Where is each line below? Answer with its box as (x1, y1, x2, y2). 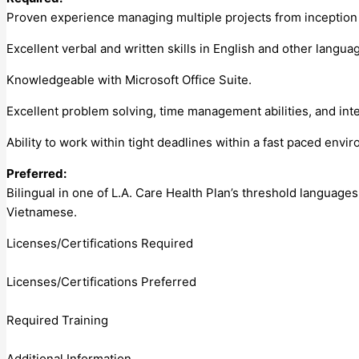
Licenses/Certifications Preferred (6, 273, 196, 289)
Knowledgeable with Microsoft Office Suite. (6, 71, 252, 87)
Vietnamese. (6, 204, 77, 220)
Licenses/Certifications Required (6, 235, 193, 251)
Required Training (6, 312, 108, 328)
